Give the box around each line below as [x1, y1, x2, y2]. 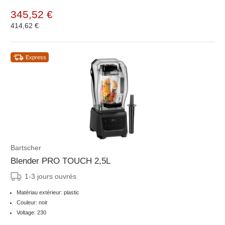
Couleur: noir [17, 199, 48, 206]
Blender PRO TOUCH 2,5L [11, 156, 110, 166]
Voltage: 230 [17, 209, 46, 216]
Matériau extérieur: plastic [17, 189, 79, 196]
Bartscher [11, 144, 41, 152]
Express [26, 54, 46, 61]
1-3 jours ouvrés [25, 172, 76, 181]
